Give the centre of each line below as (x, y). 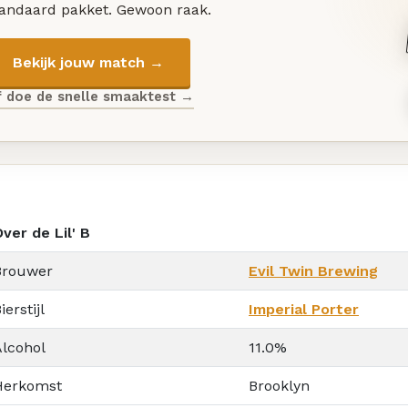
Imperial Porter (304, 309)
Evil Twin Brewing (313, 270)
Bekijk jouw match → (88, 62)
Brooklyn (279, 385)
